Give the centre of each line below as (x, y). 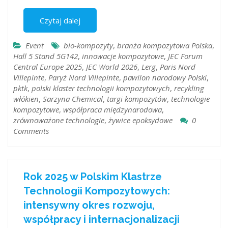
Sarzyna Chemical (73, 99)
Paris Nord (178, 67)
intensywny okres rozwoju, (89, 205)
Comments (31, 131)
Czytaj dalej (60, 21)
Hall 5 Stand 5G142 (46, 56)
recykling (189, 88)
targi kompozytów (137, 99)
